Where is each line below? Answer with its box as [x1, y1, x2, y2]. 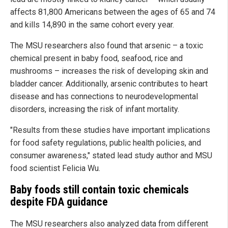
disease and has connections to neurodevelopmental [10, 91, 198, 101]
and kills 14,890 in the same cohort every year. [10, 19, 174, 30]
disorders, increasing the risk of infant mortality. [10, 104, 179, 114]
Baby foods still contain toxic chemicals [10, 183, 189, 196]
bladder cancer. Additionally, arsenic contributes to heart [10, 78, 208, 89]
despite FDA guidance [10, 195, 108, 208]
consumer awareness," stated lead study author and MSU [10, 150, 212, 160]
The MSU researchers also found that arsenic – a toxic [10, 40, 203, 50]
